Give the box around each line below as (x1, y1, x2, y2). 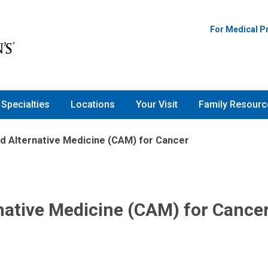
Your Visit (136, 99, 178, 111)
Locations (71, 99, 115, 111)
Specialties (1, 99, 50, 111)
